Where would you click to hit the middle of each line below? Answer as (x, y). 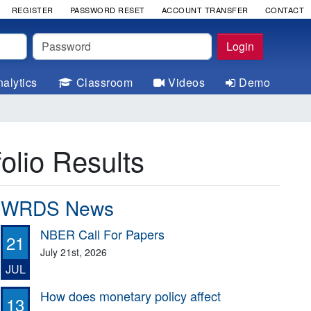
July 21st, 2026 (74, 252)
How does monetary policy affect (131, 295)
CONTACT (284, 9)
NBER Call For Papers (103, 234)
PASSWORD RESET (107, 9)
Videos (186, 82)
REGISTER (32, 9)
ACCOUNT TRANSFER (205, 9)
